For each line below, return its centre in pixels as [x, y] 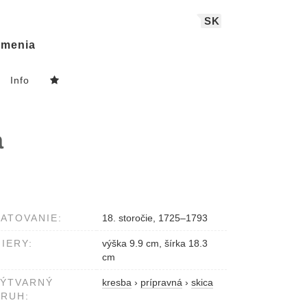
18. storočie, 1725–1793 [155, 218]
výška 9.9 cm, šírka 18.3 [155, 244]
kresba [117, 283]
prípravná [161, 283]
